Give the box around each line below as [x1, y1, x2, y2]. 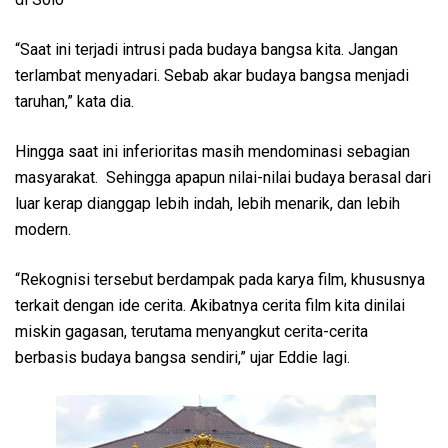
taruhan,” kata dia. [15, 91, 138, 111]
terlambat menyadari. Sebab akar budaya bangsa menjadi [15, 65, 409, 85]
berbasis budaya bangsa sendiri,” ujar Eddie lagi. [15, 347, 350, 367]
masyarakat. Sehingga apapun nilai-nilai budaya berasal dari [15, 167, 431, 187]
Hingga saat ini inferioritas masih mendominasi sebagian [15, 141, 410, 161]
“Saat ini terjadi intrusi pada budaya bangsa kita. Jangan [15, 39, 398, 59]
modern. [15, 219, 75, 239]
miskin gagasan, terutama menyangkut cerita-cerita [15, 321, 368, 341]
